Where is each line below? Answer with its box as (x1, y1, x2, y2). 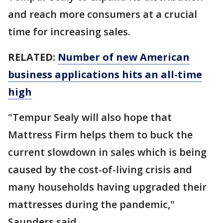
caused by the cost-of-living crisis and (8, 163, 192, 177)
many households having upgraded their (8, 180, 207, 194)
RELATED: (8, 50, 58, 64)
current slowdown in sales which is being (8, 145, 207, 159)
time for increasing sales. (8, 25, 130, 39)
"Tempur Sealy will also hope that (8, 111, 172, 124)
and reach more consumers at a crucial (8, 7, 197, 21)
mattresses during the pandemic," (8, 198, 175, 212)
